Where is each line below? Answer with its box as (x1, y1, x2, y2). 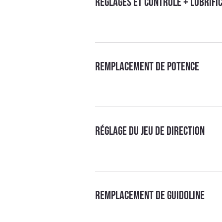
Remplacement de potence (95, 59, 200, 74)
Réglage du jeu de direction (95, 123, 205, 138)
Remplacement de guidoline (95, 188, 205, 203)
